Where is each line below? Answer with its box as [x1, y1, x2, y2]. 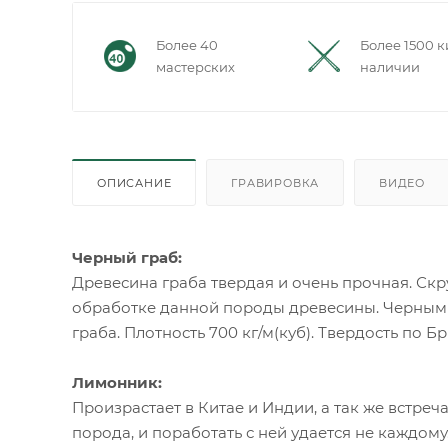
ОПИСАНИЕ [97, 176, 172, 191]
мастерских [156, 59, 235, 76]
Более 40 [156, 37, 218, 54]
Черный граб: [72, 248, 182, 268]
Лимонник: [72, 373, 162, 393]
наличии [360, 59, 421, 76]
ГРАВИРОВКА [231, 176, 320, 191]
